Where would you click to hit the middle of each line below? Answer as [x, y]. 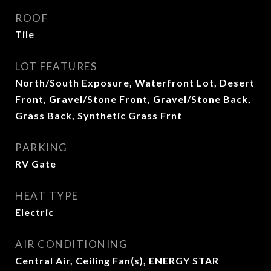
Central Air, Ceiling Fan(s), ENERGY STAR [117, 260]
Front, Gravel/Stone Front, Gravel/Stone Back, [133, 99]
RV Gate [36, 164]
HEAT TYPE [47, 196]
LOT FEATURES [56, 66]
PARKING [41, 147]
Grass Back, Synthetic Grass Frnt [99, 115]
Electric [34, 212]
